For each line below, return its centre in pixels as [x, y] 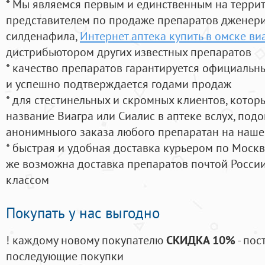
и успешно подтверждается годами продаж [119, 84]
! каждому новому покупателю [86, 240]
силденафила [41, 36]
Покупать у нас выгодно [83, 213]
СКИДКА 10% [201, 240]
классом [28, 180]
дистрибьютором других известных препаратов [129, 52]
